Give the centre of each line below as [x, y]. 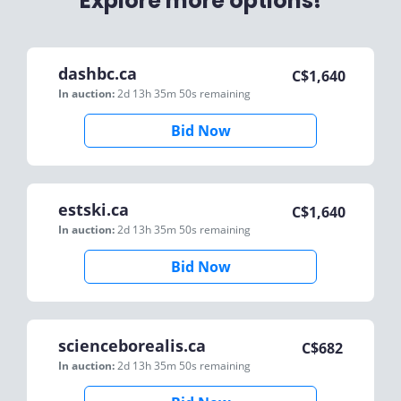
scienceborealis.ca [132, 346]
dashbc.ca [98, 73]
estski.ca [94, 209]
